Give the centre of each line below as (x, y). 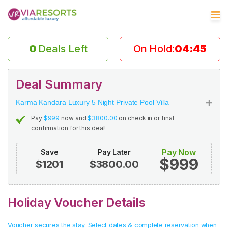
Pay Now (179, 152)
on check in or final (146, 118)
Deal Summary (59, 84)
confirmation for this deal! (69, 128)
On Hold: (154, 49)
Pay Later (114, 152)
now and (74, 118)
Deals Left (63, 49)
